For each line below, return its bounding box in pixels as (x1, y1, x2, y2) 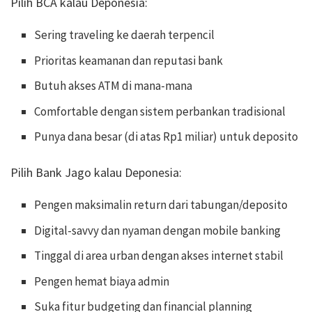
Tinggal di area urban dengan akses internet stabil (34, 248, 284, 264)
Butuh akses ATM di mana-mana (34, 78, 193, 94)
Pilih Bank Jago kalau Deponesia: (10, 164, 182, 181)
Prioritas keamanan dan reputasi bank (34, 52, 224, 68)
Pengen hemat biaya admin (34, 273, 170, 289)
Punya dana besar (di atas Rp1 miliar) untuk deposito (34, 129, 299, 145)
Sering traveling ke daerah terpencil (34, 27, 215, 43)
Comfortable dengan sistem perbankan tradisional (34, 103, 286, 119)
